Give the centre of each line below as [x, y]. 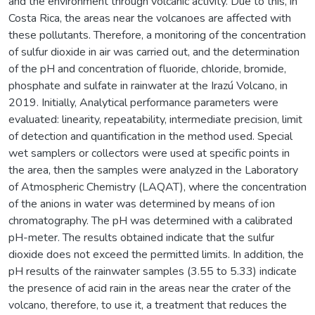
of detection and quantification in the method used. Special [150, 136]
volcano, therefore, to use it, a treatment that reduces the [148, 305]
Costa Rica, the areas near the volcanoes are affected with [150, 18]
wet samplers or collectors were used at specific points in [149, 153]
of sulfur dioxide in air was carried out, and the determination [154, 52]
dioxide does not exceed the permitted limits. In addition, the [156, 254]
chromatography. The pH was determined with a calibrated [150, 220]
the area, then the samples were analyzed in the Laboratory [153, 170]
